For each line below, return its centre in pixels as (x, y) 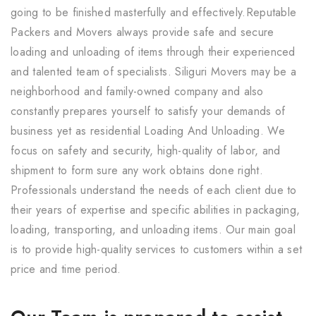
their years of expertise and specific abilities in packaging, (156, 209)
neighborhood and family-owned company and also (137, 91)
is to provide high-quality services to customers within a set (157, 249)
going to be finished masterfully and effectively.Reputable (154, 12)
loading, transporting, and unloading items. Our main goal (153, 229)
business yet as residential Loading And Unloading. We (148, 130)
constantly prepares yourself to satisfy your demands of (148, 111)
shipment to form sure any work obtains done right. (137, 170)
